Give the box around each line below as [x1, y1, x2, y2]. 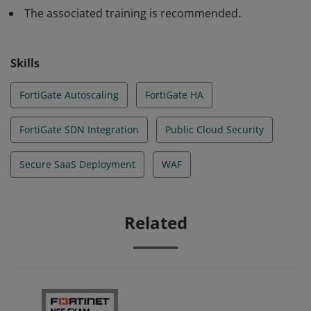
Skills [10, 56, 40, 71]
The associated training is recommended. [24, 6, 241, 21]
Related [124, 211, 187, 234]
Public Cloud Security [165, 123, 264, 136]
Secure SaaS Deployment [19, 158, 135, 171]
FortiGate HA [145, 88, 203, 101]
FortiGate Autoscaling [19, 88, 119, 101]
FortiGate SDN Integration [19, 123, 139, 136]
